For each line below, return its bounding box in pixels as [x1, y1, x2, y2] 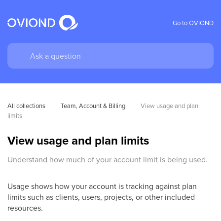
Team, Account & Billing [61, 101, 125, 110]
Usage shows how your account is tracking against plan [7, 181, 197, 191]
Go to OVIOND [173, 18, 214, 27]
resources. [7, 202, 43, 213]
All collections [7, 101, 45, 110]
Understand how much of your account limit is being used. [7, 154, 208, 165]
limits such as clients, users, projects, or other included [7, 191, 195, 202]
